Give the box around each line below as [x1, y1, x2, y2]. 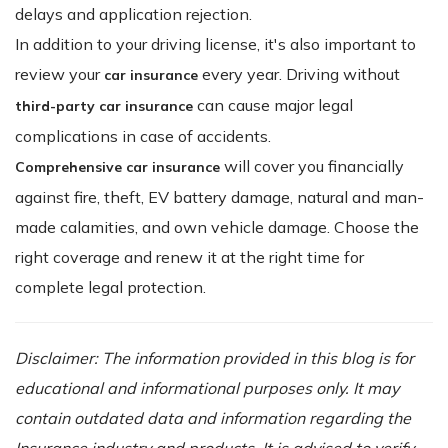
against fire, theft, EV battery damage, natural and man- [15, 186, 424, 207]
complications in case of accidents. [15, 125, 271, 146]
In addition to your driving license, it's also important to [15, 33, 416, 54]
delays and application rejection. [15, 3, 252, 24]
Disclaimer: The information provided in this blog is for [15, 347, 414, 368]
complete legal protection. [15, 276, 206, 297]
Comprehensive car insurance [15, 157, 220, 176]
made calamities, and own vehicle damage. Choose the [15, 216, 419, 237]
